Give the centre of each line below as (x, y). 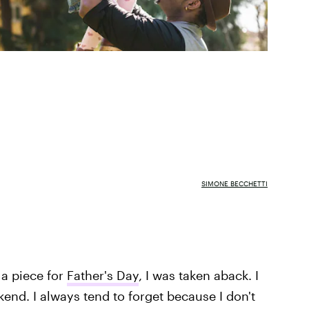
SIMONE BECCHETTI (234, 183)
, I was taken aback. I (198, 275)
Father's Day (102, 275)
